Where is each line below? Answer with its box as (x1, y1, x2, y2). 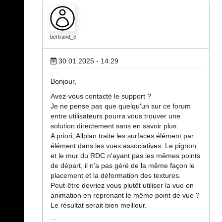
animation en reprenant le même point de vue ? (51, 191, 200, 200)
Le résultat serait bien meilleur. (51, 201, 147, 210)
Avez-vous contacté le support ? (51, 92, 151, 101)
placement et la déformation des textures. (51, 171, 181, 180)
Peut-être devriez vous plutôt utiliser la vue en (51, 181, 194, 190)
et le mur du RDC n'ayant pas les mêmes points (51, 152, 200, 160)
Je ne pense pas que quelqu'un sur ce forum (51, 102, 191, 111)
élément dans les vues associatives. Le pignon (51, 142, 196, 150)
